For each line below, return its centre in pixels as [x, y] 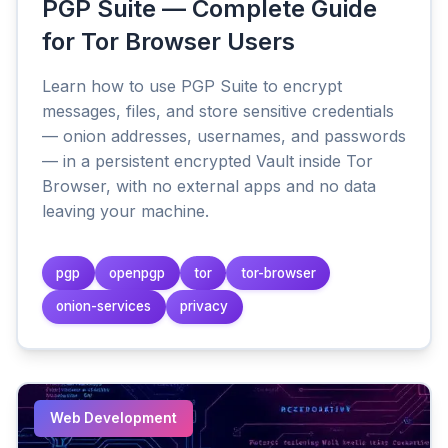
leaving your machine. [125, 211]
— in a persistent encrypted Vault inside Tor [207, 161]
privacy [204, 306]
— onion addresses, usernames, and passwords [224, 136]
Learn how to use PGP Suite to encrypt [192, 86]
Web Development [113, 417]
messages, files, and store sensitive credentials [218, 111]
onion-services [104, 306]
